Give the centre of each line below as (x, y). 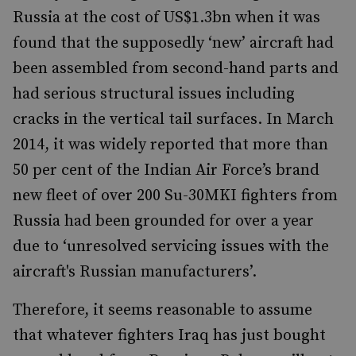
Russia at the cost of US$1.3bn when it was (166, 18)
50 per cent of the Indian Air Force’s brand (166, 170)
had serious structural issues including (154, 94)
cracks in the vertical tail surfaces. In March (173, 120)
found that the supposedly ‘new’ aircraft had (173, 43)
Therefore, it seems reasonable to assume (163, 310)
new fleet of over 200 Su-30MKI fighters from (175, 196)
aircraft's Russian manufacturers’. (135, 272)
